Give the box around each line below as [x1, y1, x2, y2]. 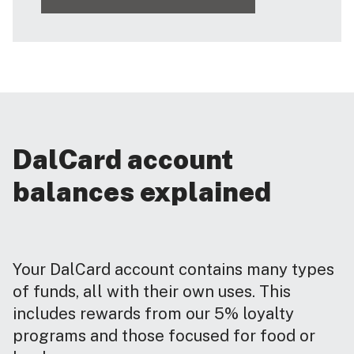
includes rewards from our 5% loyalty [13, 304, 294, 324]
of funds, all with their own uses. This [13, 282, 291, 302]
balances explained [13, 175, 271, 209]
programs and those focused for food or [13, 326, 315, 346]
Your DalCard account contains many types [13, 260, 334, 280]
